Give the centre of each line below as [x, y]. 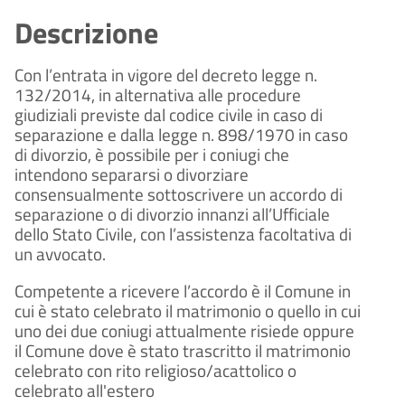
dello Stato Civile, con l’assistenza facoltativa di [183, 235]
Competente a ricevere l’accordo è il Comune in [183, 292]
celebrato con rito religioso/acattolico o [155, 371]
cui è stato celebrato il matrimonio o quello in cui [188, 311]
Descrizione [86, 33]
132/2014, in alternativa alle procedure [158, 95]
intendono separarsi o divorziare [132, 175]
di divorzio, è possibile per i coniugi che [152, 155]
